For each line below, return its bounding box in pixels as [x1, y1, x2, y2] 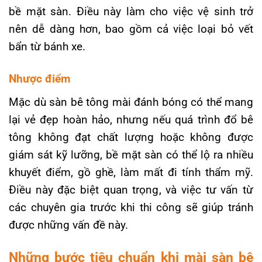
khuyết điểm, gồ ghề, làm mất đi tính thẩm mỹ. [9, 165, 253, 179]
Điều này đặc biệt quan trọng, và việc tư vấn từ [9, 182, 253, 196]
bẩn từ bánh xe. [9, 39, 85, 53]
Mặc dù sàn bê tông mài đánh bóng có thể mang [9, 95, 253, 109]
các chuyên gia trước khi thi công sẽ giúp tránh [9, 200, 253, 214]
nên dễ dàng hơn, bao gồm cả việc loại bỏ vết [9, 22, 253, 36]
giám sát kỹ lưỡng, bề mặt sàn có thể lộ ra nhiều [9, 147, 253, 161]
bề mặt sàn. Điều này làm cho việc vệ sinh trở [9, 4, 253, 18]
